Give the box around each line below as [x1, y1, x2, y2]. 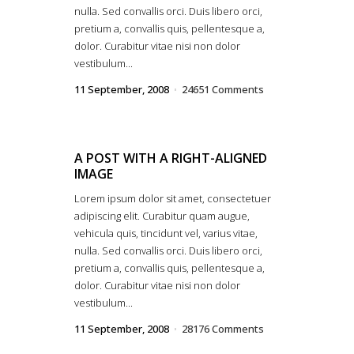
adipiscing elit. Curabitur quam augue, [74, 209, 250, 223]
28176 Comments [182, 322, 264, 336]
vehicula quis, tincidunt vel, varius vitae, [74, 226, 258, 240]
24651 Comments [182, 82, 264, 96]
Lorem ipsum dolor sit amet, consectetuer [74, 191, 271, 205]
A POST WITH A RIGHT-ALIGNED [74, 149, 267, 167]
